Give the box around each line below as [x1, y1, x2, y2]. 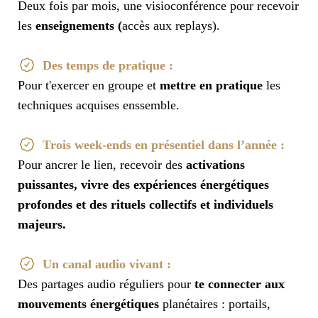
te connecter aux [194, 277, 285, 292]
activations [186, 158, 245, 172]
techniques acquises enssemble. [18, 98, 180, 113]
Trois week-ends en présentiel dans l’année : [43, 138, 285, 153]
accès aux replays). [122, 18, 220, 33]
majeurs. [18, 217, 66, 232]
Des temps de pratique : [43, 58, 173, 73]
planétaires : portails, [159, 297, 270, 312]
